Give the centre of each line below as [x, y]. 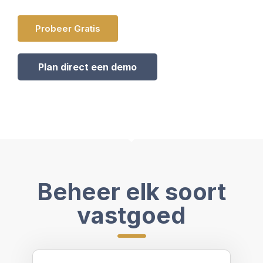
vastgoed [131, 215]
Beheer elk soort [131, 192]
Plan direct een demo [87, 67]
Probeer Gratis [68, 28]
